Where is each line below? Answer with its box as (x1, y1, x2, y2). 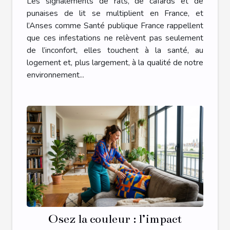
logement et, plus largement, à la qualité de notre (27, 57, 203, 69)
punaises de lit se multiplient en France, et (27, 8, 203, 20)
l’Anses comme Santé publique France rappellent (27, 20, 203, 32)
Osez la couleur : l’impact (48, 212, 182, 226)
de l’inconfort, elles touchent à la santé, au (27, 45, 203, 56)
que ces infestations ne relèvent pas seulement (27, 32, 203, 44)
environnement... (27, 69, 84, 81)
